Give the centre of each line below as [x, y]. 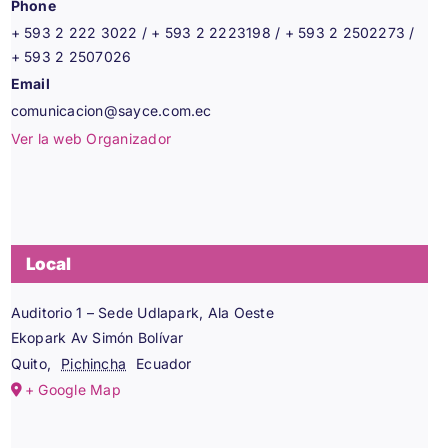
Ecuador [164, 363]
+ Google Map [72, 389]
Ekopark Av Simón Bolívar [97, 337]
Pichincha [94, 363]
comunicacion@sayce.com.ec [111, 110]
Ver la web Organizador [91, 138]
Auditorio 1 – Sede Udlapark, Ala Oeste [142, 312]
